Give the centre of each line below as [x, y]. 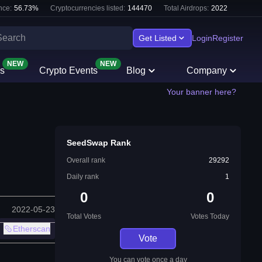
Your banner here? [201, 92]
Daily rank [83, 177]
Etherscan [32, 229]
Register [228, 38]
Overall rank [86, 160]
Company [207, 70]
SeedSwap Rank [99, 143]
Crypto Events [68, 70]
